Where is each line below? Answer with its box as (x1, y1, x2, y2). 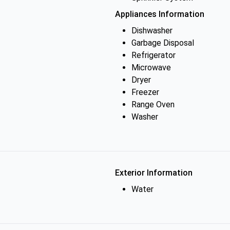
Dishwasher (131, 26, 172, 35)
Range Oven (131, 100, 175, 109)
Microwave (131, 63, 171, 72)
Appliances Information (115, 9, 204, 19)
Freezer (131, 87, 159, 97)
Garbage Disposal (131, 38, 194, 48)
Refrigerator (131, 50, 176, 60)
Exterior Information (115, 168, 193, 178)
